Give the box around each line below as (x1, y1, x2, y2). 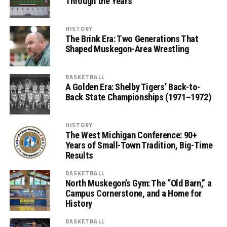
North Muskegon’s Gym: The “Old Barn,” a (65, 178, 212, 188)
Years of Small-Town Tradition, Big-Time (65, 140, 213, 150)
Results (65, 150, 93, 161)
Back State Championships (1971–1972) (65, 92, 211, 102)
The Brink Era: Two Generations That (65, 33, 199, 44)
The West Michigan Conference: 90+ (65, 130, 197, 140)
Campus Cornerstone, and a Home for (65, 188, 202, 199)
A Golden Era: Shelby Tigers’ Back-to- (65, 82, 200, 92)
